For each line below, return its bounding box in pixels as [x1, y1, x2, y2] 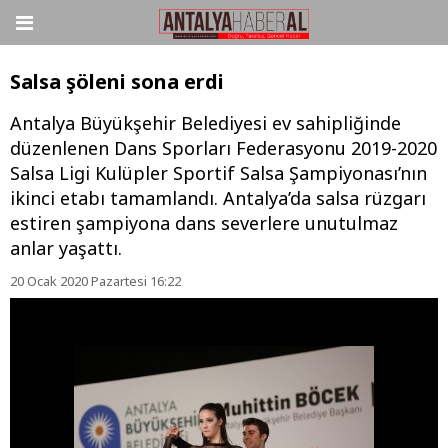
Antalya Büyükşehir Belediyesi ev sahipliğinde [10, 111, 401, 136]
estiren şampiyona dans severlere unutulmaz [10, 211, 398, 236]
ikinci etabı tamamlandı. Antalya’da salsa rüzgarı [10, 186, 426, 211]
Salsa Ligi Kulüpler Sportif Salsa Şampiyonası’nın [10, 161, 427, 186]
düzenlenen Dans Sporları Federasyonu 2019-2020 [10, 136, 437, 161]
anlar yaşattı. [10, 236, 122, 261]
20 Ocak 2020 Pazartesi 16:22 [10, 272, 181, 291]
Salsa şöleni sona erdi [10, 68, 224, 96]
